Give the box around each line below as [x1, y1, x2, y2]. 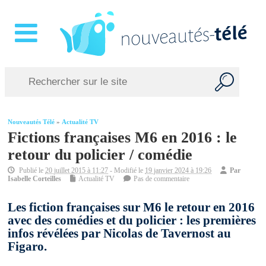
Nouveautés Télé [8, 119, 55, 126]
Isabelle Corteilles [8, 175, 62, 183]
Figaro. [8, 239, 47, 254]
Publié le [17, 166, 46, 175]
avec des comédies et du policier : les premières [8, 213, 256, 228]
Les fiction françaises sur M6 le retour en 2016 [8, 200, 255, 215]
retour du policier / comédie [8, 145, 193, 164]
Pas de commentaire [134, 175, 190, 183]
